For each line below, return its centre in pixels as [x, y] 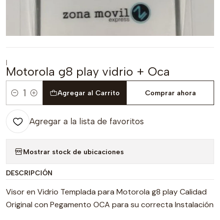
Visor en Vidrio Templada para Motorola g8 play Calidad [106, 192]
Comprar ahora [170, 93]
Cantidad [21, 98]
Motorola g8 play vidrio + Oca [88, 71]
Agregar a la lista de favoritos [87, 121]
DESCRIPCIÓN [29, 173]
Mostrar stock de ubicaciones [73, 151]
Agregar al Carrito [88, 93]
